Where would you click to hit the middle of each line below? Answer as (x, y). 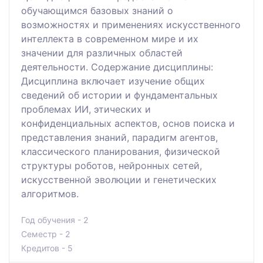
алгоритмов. (50, 193)
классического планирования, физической (121, 151)
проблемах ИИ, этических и (86, 109)
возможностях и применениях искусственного (131, 24)
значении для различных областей (102, 53)
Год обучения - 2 (55, 220)
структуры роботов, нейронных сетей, (112, 165)
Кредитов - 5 (47, 248)
